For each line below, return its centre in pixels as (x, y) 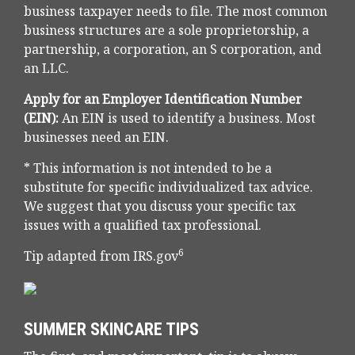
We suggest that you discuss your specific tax (160, 206)
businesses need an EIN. (96, 137)
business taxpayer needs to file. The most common (176, 11)
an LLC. (46, 69)
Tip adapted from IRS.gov (101, 256)
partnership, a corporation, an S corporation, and (173, 50)
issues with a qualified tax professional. (143, 225)
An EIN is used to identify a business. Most (187, 118)
